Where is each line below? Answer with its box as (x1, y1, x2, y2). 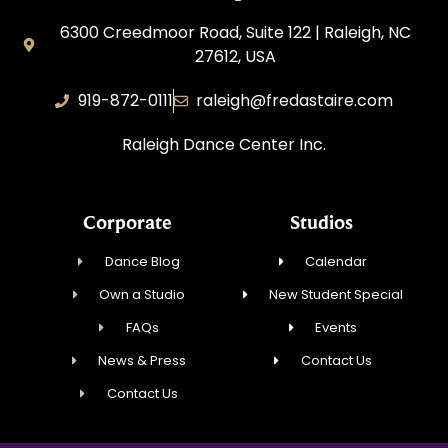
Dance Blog (104, 251, 180, 271)
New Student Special (269, 284, 404, 304)
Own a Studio (99, 284, 186, 304)
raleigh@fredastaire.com (196, 89, 393, 113)
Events (315, 317, 358, 337)
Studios (289, 210, 353, 233)
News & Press (98, 350, 187, 370)
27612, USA (194, 45, 276, 69)
